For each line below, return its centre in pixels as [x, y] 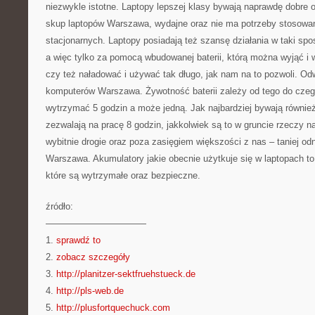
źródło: [59, 206]
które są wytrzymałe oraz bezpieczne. [123, 175]
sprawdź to [78, 240]
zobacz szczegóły [93, 257]
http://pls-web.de [90, 291]
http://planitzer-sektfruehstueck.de [126, 274]
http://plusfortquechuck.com [113, 308]
